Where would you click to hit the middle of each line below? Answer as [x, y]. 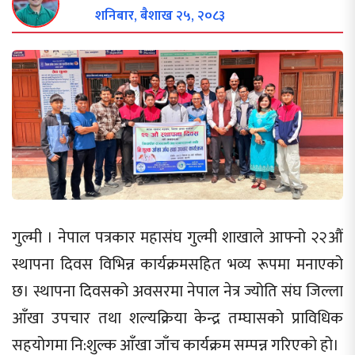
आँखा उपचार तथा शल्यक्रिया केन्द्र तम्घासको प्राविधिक [177, 318]
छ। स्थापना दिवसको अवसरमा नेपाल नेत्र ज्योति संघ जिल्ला [177, 291]
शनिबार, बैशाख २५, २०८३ [160, 15]
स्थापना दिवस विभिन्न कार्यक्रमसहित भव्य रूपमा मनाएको [177, 264]
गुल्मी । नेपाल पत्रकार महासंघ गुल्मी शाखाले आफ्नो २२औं [177, 237]
